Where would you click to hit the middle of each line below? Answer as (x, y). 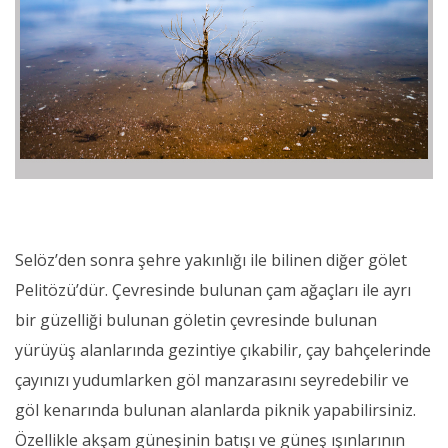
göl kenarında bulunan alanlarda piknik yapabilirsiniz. (215, 410)
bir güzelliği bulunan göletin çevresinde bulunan (196, 320)
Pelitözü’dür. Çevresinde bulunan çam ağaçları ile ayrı (213, 290)
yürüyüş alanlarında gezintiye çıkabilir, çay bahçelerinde (223, 350)
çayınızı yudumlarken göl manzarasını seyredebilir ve (212, 380)
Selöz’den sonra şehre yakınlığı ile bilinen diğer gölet (211, 260)
